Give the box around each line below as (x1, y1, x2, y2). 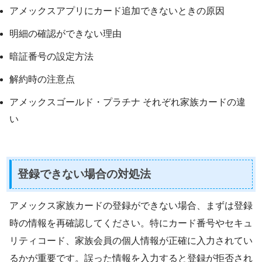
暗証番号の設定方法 (9, 51, 94, 62)
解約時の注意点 (9, 74, 75, 85)
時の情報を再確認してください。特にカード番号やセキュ (9, 218, 253, 228)
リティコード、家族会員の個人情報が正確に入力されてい (9, 235, 253, 246)
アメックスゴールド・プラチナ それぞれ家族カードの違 (9, 97, 246, 108)
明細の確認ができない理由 (9, 29, 122, 39)
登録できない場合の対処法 (18, 168, 151, 181)
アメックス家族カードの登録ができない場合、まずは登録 (9, 200, 253, 211)
